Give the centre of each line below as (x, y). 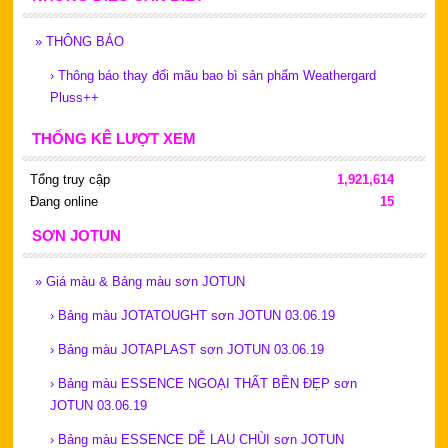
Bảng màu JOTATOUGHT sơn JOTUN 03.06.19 (196, 315)
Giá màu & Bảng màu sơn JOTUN (145, 281)
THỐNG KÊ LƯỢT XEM (113, 138)
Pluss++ (74, 97)
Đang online (63, 201)
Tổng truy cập (69, 179)
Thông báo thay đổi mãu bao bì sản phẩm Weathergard (216, 75)
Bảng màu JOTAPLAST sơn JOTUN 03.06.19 (190, 349)
